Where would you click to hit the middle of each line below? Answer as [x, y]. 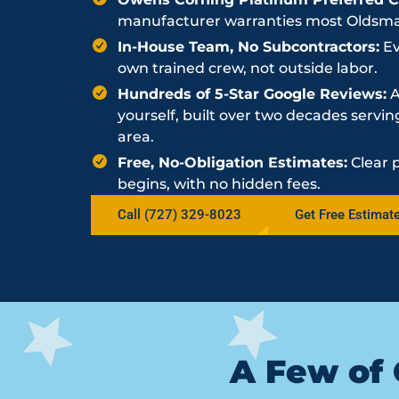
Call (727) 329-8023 [179, 215]
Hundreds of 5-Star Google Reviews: [252, 94]
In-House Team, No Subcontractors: [248, 47]
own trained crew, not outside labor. [248, 68]
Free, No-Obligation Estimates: [232, 163]
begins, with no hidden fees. [219, 184]
